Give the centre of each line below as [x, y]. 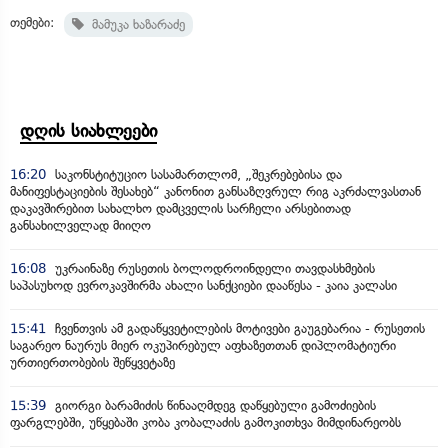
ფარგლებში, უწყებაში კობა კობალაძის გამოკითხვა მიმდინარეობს [205, 422]
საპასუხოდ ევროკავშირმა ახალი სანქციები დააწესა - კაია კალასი [203, 285]
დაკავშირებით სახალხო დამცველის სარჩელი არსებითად [180, 208]
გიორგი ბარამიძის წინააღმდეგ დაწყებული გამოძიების [213, 405]
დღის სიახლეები [88, 130]
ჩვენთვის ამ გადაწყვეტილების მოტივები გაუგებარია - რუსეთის [238, 328]
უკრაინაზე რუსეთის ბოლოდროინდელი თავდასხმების [213, 268]
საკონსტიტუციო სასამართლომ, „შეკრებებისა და [196, 174]
